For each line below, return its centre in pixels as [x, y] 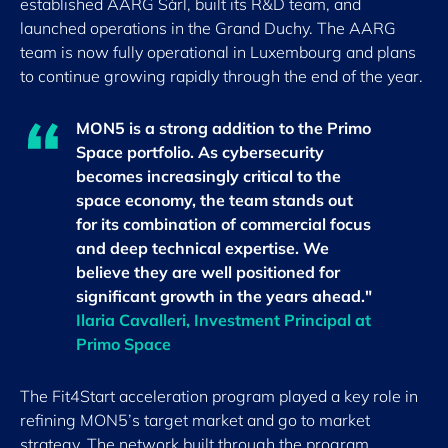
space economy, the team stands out [214, 200]
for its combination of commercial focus [223, 224]
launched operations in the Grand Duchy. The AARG [208, 28]
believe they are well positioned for [207, 272]
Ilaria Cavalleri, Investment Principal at [223, 320]
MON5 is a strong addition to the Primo [223, 128]
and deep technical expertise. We [202, 248]
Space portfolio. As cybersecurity [199, 152]
